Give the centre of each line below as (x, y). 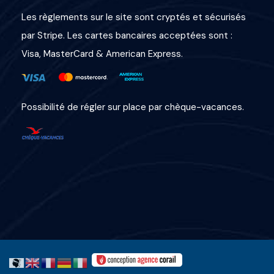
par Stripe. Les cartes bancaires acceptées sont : (127, 35)
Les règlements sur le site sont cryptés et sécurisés (134, 17)
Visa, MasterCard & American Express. (102, 54)
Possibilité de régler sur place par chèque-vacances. (133, 107)
